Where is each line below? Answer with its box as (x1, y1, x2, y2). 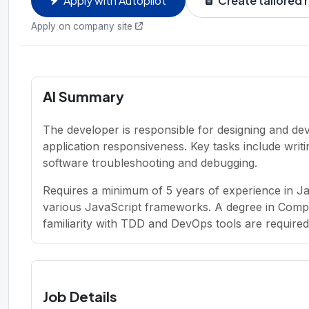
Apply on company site (31, 20, 132, 32)
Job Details (43, 287, 117, 305)
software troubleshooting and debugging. (43, 155, 257, 170)
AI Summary (43, 87, 124, 105)
